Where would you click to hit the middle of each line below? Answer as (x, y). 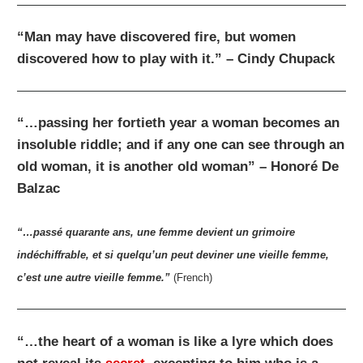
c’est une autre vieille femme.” (94, 277)
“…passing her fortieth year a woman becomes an (179, 123)
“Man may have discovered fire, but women (157, 37)
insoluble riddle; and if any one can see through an (181, 145)
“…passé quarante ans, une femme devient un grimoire (156, 232)
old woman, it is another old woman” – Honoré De (178, 167)
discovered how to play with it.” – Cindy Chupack (176, 59)
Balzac (39, 189)
